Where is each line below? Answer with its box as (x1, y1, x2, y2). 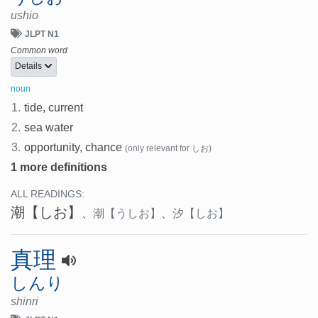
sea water (24, 121, 74, 134)
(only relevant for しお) (125, 143, 212, 154)
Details (15, 61, 44, 72)
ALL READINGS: (11, 189, 84, 200)
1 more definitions (11, 161, 107, 174)
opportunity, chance (24, 141, 123, 154)
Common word (11, 45, 67, 55)
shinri (11, 295, 38, 308)
